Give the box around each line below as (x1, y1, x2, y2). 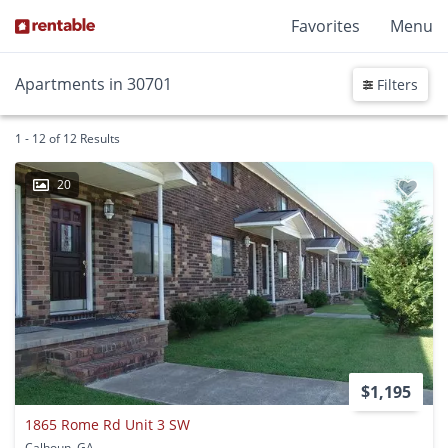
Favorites (291, 15, 360, 37)
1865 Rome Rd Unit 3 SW (25, 414, 190, 434)
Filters (373, 74, 418, 94)
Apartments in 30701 (15, 73, 172, 95)
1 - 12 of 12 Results (15, 130, 120, 147)
